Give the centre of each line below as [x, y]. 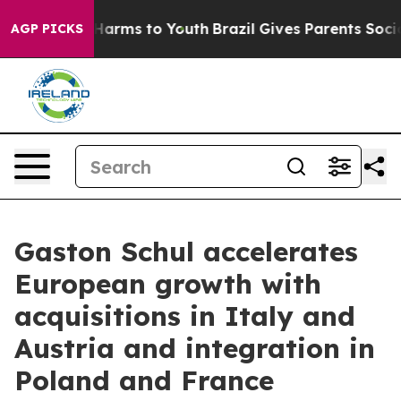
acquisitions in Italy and [185, 316]
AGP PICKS [47, 29]
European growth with [168, 284]
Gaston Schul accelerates [186, 252]
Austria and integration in [195, 348]
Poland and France [144, 380]
